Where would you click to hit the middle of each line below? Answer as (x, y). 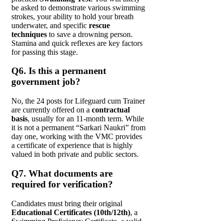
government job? (46, 82)
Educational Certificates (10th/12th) (71, 212)
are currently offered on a (52, 110)
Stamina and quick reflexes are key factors (77, 43)
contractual (111, 110)
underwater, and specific (50, 25)
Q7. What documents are (62, 173)
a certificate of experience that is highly (72, 146)
